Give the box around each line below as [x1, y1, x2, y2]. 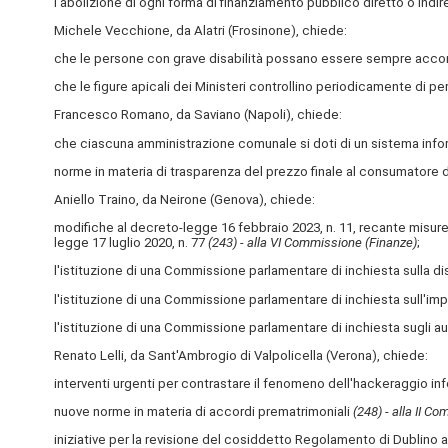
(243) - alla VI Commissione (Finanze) [207, 235, 417, 251]
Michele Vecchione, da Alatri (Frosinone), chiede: [53, 22, 347, 38]
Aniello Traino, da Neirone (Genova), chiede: [53, 191, 315, 207]
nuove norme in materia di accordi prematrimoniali [53, 404, 353, 420]
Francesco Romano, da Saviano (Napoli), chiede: [53, 107, 342, 123]
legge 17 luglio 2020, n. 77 [53, 235, 208, 251]
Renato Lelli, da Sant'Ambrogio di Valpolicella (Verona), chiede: [53, 347, 428, 363]
